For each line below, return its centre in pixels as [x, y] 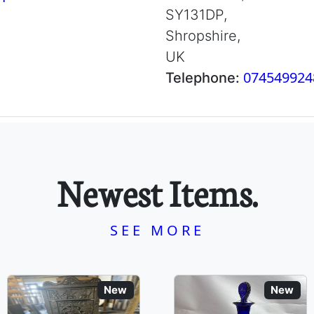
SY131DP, [196, 15]
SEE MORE [157, 230]
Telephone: [204, 78]
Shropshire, [203, 36]
